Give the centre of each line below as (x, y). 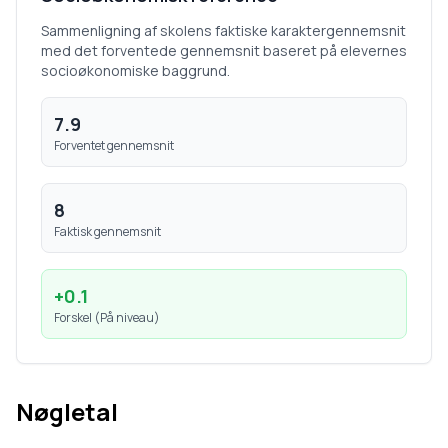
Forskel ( (77, 317)
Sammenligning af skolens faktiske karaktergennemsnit (223, 30)
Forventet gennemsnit (114, 145)
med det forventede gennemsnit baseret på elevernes (224, 50)
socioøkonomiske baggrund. (135, 70)
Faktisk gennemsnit (107, 231)
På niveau (127, 317)
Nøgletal (67, 411)
